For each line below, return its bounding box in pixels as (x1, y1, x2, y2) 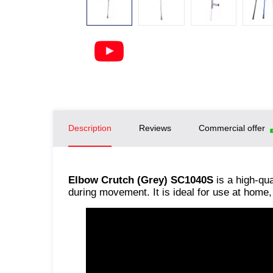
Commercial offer (199, 122, 265, 133)
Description (68, 122, 112, 133)
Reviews (139, 122, 171, 133)
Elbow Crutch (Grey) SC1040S (68, 174, 213, 186)
